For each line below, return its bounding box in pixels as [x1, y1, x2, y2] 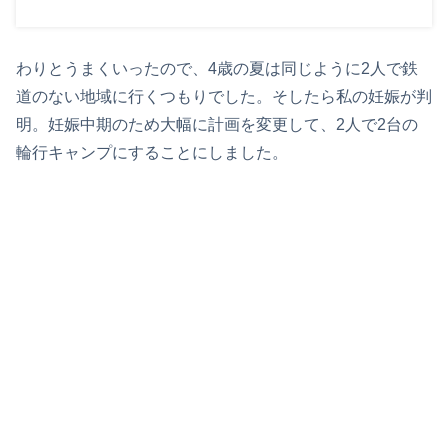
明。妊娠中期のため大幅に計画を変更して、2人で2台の [16, 116, 418, 134]
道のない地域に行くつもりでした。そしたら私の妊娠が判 [16, 88, 432, 106]
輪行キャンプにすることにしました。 [16, 144, 288, 162]
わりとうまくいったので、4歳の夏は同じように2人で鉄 [16, 60, 418, 78]
